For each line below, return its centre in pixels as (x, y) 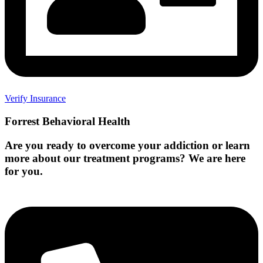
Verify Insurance (35, 99)
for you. (24, 171)
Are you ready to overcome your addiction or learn (127, 145)
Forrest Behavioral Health (68, 121)
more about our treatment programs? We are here (125, 158)
